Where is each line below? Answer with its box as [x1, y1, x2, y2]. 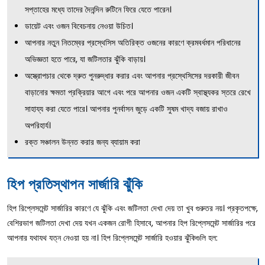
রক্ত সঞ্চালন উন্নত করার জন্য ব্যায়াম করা [25, 135, 140, 148]
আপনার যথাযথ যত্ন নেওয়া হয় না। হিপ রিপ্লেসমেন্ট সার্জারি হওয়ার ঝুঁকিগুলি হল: [7, 231, 218, 244]
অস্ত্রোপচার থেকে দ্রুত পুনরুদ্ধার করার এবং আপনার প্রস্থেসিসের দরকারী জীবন [25, 69, 239, 82]
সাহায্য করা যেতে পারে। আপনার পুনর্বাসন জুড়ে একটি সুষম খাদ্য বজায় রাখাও [25, 102, 228, 115]
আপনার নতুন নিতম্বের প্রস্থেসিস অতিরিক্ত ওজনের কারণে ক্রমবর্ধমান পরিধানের [25, 36, 241, 49]
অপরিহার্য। [25, 119, 51, 131]
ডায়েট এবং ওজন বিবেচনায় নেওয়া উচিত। [25, 20, 133, 32]
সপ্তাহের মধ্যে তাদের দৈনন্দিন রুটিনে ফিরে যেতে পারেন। [25, 3, 172, 15]
